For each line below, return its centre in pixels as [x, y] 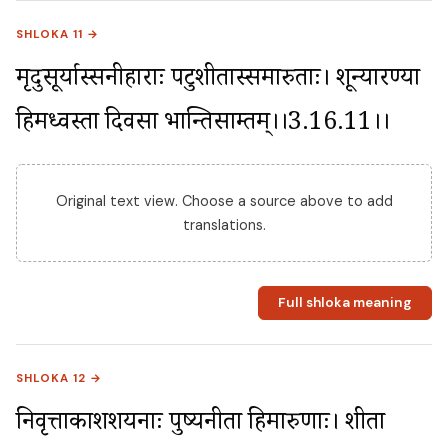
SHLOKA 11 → [58, 34]
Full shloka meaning [344, 303]
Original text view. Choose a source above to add [224, 200]
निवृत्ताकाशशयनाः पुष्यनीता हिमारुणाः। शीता [200, 425]
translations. [224, 224]
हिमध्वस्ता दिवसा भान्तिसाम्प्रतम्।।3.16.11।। [203, 125]
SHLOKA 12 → [59, 378]
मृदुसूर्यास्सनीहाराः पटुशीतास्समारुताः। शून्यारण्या [218, 81]
